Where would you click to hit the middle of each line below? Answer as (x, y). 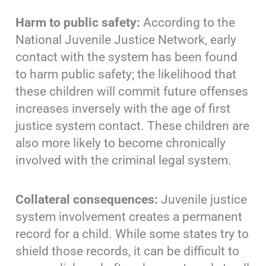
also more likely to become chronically (121, 143)
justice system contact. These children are (133, 126)
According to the (188, 23)
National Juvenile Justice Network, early (126, 40)
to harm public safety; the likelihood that (126, 75)
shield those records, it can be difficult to (128, 251)
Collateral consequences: (87, 200)
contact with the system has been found (127, 57)
